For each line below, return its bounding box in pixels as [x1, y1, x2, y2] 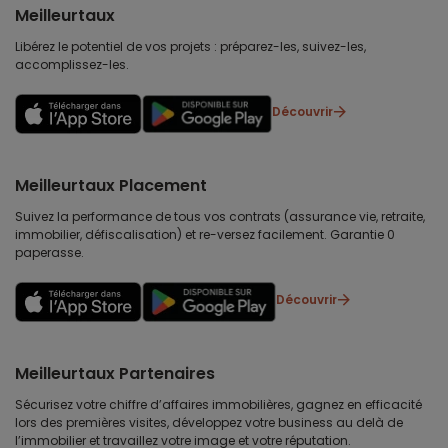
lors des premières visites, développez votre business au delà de [15, 414, 403, 432]
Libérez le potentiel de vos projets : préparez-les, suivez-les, [15, 38, 366, 56]
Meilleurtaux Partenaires [15, 362, 215, 386]
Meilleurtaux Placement [15, 174, 207, 198]
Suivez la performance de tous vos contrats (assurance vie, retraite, [15, 208, 425, 226]
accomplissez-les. [15, 56, 129, 74]
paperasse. [15, 244, 84, 262]
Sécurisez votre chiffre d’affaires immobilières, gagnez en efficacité [15, 396, 422, 414]
